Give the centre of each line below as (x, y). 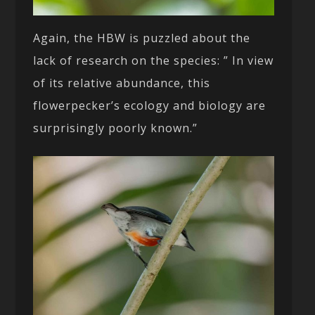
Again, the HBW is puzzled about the (142, 38)
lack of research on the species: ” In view (154, 61)
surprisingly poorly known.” (116, 128)
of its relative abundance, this (122, 83)
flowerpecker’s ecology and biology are (150, 106)
